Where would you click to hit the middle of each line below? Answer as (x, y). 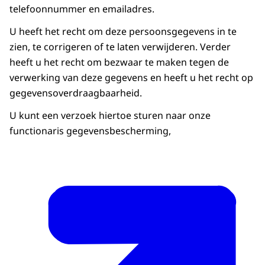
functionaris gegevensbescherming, (91, 130)
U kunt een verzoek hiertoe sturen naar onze (110, 115)
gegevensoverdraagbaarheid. (76, 93)
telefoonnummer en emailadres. (82, 9)
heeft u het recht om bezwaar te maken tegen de (119, 62)
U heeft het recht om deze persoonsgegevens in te (123, 31)
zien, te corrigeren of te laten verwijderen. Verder (120, 46)
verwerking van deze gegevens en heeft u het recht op (131, 77)
